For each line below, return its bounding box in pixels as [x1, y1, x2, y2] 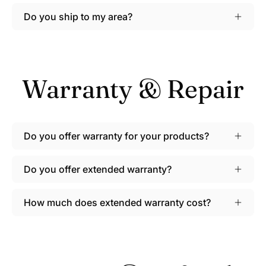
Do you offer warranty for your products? [24, 129, 209, 142]
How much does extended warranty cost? [24, 196, 211, 208]
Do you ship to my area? [24, 10, 132, 23]
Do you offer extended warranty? [24, 163, 172, 175]
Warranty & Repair [22, 72, 244, 104]
